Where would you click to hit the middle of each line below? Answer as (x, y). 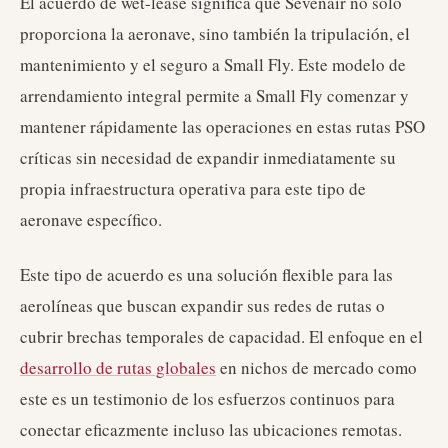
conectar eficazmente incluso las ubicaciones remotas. (211, 429)
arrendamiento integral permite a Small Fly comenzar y (214, 95)
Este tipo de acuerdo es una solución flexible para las (206, 274)
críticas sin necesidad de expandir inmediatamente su (208, 157)
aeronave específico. (91, 219)
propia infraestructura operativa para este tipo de (193, 188)
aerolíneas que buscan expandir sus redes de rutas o (202, 305)
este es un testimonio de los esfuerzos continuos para (207, 398)
